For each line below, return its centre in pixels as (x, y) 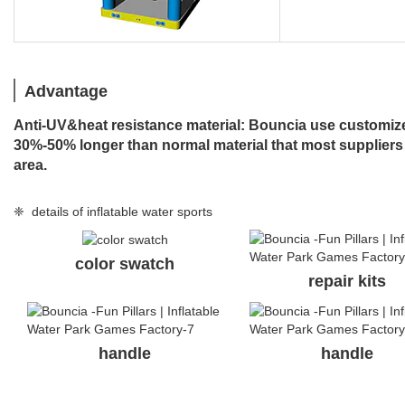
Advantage (66, 91)
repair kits (347, 281)
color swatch (125, 264)
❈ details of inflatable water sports (113, 211)
